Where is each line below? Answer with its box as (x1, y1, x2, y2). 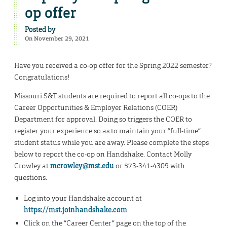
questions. (14, 173, 47, 182)
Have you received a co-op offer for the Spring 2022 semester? (14, 61, 212, 70)
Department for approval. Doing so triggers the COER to (14, 115, 192, 124)
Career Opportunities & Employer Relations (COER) (14, 103, 177, 112)
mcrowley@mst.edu (50, 161, 114, 171)
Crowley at (14, 161, 50, 171)
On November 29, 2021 (25, 34, 89, 43)
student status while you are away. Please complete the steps (14, 138, 209, 147)
